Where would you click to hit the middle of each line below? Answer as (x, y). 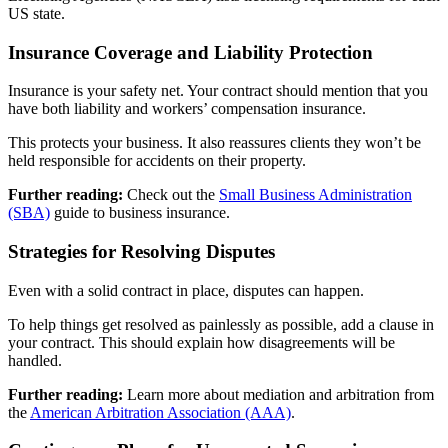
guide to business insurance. (142, 213)
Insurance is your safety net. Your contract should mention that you (218, 91)
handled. (37, 360)
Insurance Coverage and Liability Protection (190, 52)
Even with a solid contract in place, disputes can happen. (188, 290)
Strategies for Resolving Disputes (141, 251)
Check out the (171, 195)
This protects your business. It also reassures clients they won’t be (214, 143)
